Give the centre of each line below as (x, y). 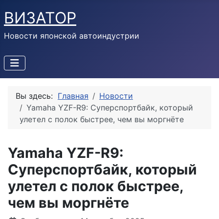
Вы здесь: (37, 96)
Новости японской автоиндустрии (72, 36)
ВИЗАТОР (40, 18)
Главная (73, 96)
